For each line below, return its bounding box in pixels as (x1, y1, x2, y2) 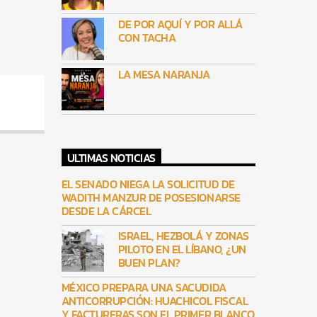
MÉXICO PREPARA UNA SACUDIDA (61, 279, 226, 296)
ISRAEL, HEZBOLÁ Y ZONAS (117, 227, 249, 245)
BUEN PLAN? (117, 254, 180, 272)
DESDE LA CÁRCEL (61, 202, 151, 220)
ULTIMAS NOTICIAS (67, 149, 156, 166)
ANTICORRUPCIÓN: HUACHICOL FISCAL (61, 292, 248, 310)
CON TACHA (117, 29, 176, 46)
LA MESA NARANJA (117, 66, 210, 83)
